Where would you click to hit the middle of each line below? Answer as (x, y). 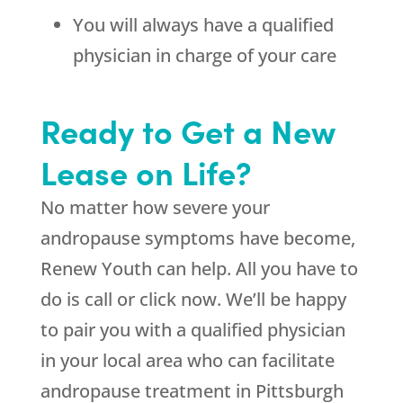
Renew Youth (96, 269)
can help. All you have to (255, 269)
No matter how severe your (155, 208)
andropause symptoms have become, (197, 238)
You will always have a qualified (203, 25)
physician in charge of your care (204, 56)
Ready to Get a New (188, 130)
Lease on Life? (146, 172)
